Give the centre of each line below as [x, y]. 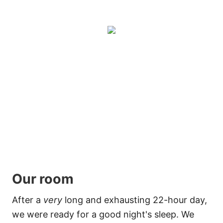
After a [28, 200]
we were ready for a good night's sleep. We [103, 214]
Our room [43, 179]
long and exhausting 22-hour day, [135, 200]
